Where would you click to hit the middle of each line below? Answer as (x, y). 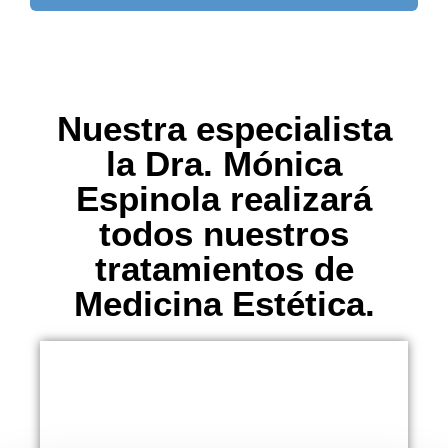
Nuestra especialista (224, 128)
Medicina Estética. (224, 303)
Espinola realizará (224, 198)
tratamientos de (224, 268)
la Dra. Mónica (224, 163)
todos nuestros (224, 233)
